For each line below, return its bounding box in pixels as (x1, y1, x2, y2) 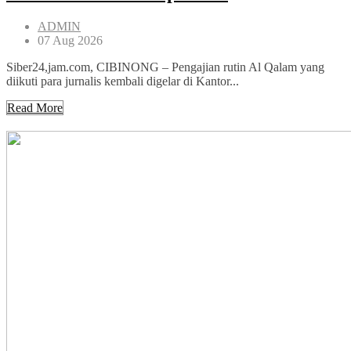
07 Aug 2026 (38, 33, 103, 47)
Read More (7, 100, 63, 114)
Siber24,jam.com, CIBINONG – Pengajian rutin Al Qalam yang (6, 60, 324, 74)
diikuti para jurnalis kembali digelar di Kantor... (6, 74, 239, 88)
